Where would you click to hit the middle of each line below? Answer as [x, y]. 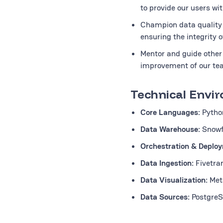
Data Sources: [165, 197]
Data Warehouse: [170, 129]
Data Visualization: [174, 180]
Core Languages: [170, 112]
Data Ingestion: [168, 163]
